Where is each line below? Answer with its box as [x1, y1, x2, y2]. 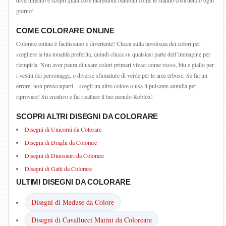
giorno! [16, 7, 34, 15]
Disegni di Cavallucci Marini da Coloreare [31, 215, 152, 224]
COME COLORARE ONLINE [16, 26, 115, 35]
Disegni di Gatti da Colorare [25, 164, 92, 173]
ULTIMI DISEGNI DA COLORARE [16, 178, 131, 186]
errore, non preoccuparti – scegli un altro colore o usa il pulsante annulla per [16, 82, 196, 90]
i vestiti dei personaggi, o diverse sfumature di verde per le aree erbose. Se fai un [16, 71, 207, 79]
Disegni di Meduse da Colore [31, 197, 114, 207]
